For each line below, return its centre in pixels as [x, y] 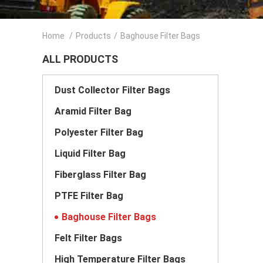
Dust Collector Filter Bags [112, 90]
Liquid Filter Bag [90, 154]
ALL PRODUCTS [80, 59]
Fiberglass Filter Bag [100, 175]
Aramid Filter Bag [93, 111]
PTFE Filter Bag [89, 196]
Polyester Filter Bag [99, 132]
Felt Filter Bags [88, 238]
